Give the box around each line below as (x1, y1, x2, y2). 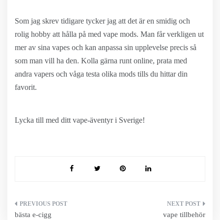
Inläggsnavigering (14, 200, 111, 214)
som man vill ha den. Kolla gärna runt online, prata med (15, 56, 187, 65)
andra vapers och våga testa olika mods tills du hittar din (15, 70, 188, 78)
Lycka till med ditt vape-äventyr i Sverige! (15, 116, 145, 124)
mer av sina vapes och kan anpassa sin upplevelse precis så (15, 43, 196, 52)
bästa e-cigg (15, 211, 52, 219)
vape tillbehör (163, 211, 205, 219)
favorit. (15, 83, 37, 91)
